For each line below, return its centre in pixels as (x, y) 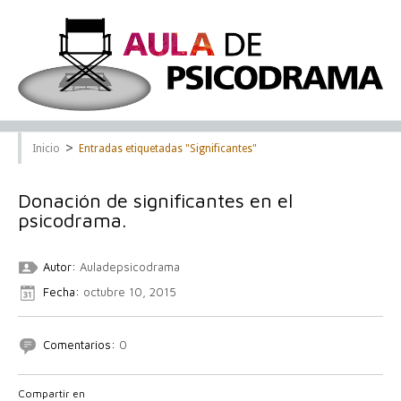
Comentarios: (79, 344)
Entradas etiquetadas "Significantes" (168, 149)
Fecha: (61, 292)
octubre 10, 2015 (128, 292)
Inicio (46, 149)
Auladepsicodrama (130, 267)
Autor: (60, 267)
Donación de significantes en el (155, 201)
